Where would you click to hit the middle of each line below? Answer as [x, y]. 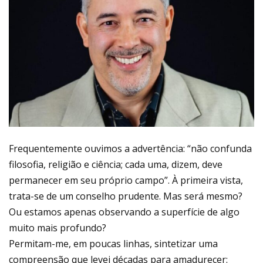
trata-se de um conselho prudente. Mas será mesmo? [126, 196]
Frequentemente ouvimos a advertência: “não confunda [130, 149]
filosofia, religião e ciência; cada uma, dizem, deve [116, 165]
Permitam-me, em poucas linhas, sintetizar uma [113, 244]
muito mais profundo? [58, 228]
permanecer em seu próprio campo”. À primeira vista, [126, 181]
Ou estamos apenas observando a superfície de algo [124, 212]
